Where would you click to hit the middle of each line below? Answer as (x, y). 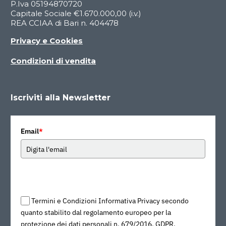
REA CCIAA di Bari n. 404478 (65, 23)
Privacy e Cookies (47, 41)
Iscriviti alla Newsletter (61, 97)
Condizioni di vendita (53, 61)
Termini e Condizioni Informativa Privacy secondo (110, 201)
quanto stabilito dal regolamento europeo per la (96, 212)
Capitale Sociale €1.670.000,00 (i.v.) (76, 13)
